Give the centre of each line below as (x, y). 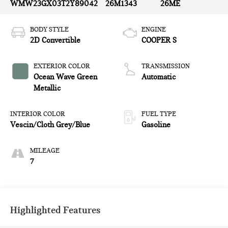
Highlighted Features (56, 210)
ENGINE (154, 30)
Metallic (47, 88)
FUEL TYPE (159, 114)
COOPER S (159, 40)
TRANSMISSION (166, 66)
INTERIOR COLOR (38, 114)
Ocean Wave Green (66, 77)
